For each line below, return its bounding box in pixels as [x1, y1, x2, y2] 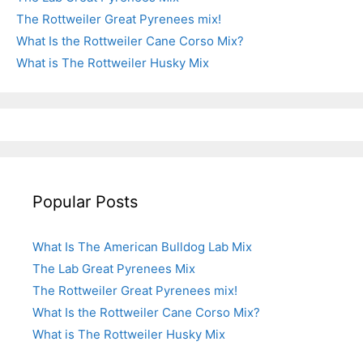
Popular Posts [32, 191, 138, 211]
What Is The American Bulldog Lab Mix [32, 238, 252, 254]
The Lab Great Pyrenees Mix [32, 260, 195, 276]
